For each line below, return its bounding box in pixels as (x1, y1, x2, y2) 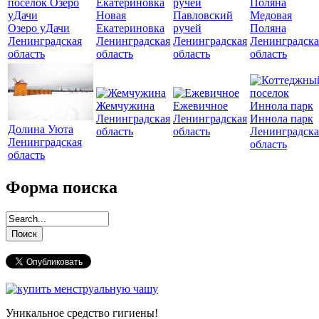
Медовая (250, 9, 292, 21)
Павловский (173, 9, 233, 21)
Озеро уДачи (8, 21, 70, 34)
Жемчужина (96, 99, 155, 112)
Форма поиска (6, 177, 117, 197)
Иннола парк (250, 112, 313, 125)
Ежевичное (173, 99, 228, 112)
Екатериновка (96, 21, 164, 34)
